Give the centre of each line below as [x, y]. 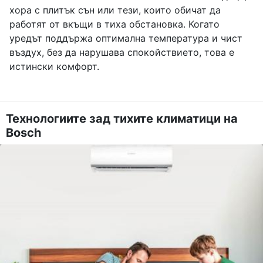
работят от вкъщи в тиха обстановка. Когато [114, 24]
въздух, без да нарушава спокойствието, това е [122, 53]
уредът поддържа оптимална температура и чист [126, 38]
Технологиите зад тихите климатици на [122, 119]
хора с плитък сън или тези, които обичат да [115, 10]
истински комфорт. [54, 67]
